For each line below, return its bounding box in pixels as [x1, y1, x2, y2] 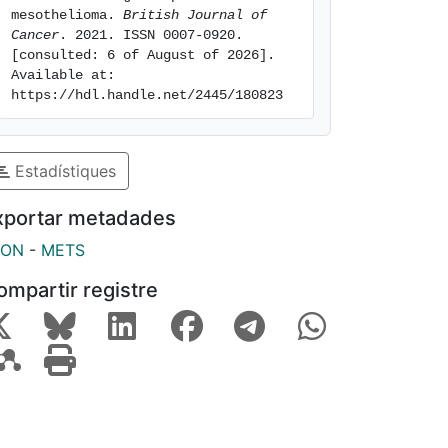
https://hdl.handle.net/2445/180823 [11, 87, 283, 103]
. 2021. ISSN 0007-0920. [59, 27, 243, 43]
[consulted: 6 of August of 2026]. [11, 47, 275, 63]
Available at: [11, 67, 115, 83]
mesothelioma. [11, 7, 123, 23]
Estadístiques [10, 160, 116, 181]
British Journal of [123, 7, 267, 23]
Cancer [11, 27, 59, 43]
